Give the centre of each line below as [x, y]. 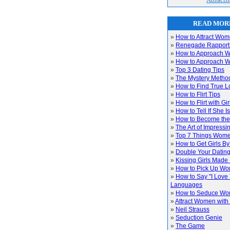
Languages [186, 185]
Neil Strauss [193, 209]
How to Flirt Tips [198, 94]
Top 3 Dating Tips [200, 70]
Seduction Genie [199, 218]
